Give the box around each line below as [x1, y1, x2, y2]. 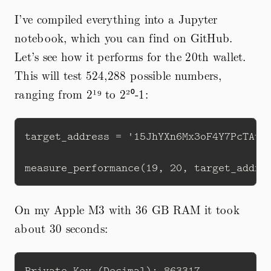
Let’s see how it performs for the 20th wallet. [15, 48, 246, 65]
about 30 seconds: [15, 220, 108, 237]
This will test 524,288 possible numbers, [15, 67, 221, 84]
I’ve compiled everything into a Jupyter [15, 10, 218, 28]
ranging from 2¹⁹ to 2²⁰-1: [15, 85, 148, 103]
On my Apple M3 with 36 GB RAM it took [15, 201, 240, 218]
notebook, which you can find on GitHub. [15, 29, 233, 47]
